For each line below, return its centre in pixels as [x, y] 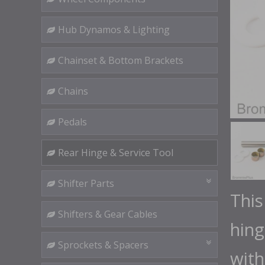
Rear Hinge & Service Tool [116, 153]
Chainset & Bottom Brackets [121, 60]
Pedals [72, 122]
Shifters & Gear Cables [108, 214]
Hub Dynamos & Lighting [114, 30]
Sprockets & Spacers [103, 245]
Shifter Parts [86, 183]
